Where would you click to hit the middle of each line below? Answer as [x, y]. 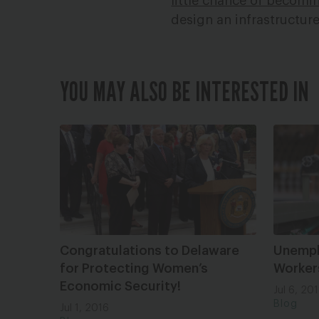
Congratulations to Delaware [150, 250]
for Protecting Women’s [134, 268]
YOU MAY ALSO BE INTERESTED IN [184, 91]
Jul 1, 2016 [84, 308]
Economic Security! [120, 286]
